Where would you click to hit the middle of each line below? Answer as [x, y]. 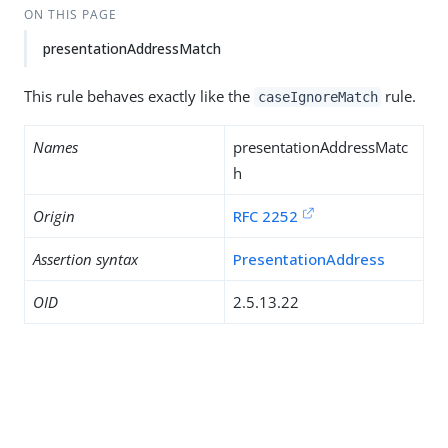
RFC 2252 [265, 216]
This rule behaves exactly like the [139, 96]
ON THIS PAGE [70, 14]
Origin [54, 216]
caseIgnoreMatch [317, 97]
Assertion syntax [85, 259]
